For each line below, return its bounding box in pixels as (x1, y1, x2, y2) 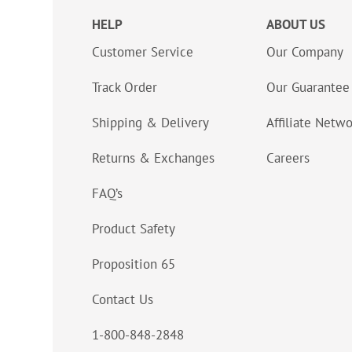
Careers (266, 149, 310, 167)
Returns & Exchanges (92, 149, 214, 167)
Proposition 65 (92, 255, 175, 273)
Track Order (92, 79, 157, 97)
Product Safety (92, 220, 175, 238)
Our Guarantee (266, 79, 350, 97)
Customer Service (92, 43, 193, 61)
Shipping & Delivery (92, 114, 209, 132)
